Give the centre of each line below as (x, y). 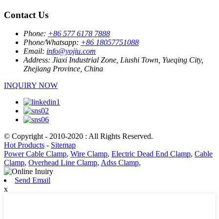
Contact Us (26, 15)
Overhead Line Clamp (63, 163)
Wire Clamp (89, 154)
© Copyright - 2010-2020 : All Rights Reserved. (78, 136)
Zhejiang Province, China (63, 69)
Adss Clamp (120, 163)
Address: (37, 60)
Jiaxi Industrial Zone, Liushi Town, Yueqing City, (128, 60)
